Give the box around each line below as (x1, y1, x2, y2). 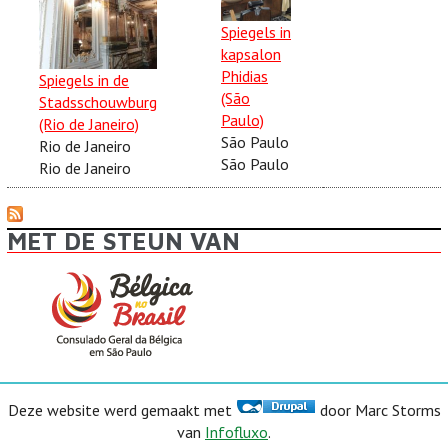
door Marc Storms (315, 399, 441, 420)
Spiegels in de (39, 69, 129, 90)
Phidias (221, 65, 268, 86)
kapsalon (221, 43, 281, 64)
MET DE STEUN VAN (7, 226, 240, 255)
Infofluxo (205, 421, 268, 442)
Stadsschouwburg (39, 91, 157, 112)
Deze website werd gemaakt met (7, 399, 236, 420)
